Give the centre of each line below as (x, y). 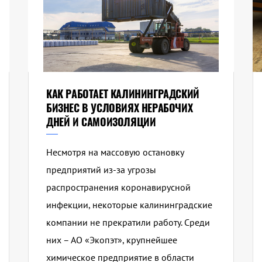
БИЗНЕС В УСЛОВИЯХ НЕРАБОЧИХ (119, 108)
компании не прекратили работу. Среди (128, 223)
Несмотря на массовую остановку (115, 152)
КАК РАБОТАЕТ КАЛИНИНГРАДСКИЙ (123, 94)
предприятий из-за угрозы (101, 170)
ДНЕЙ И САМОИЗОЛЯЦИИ (101, 122)
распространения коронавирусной (118, 187)
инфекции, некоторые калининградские (129, 205)
